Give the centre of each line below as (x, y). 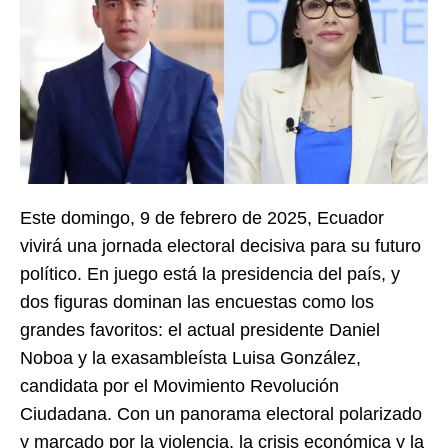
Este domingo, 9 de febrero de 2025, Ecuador (202, 217)
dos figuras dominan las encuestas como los (197, 301)
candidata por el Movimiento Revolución (179, 385)
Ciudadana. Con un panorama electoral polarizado (221, 413)
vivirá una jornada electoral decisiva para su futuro (220, 245)
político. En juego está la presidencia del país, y (210, 273)
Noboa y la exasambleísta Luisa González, (190, 357)
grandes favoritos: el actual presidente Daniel (200, 329)
